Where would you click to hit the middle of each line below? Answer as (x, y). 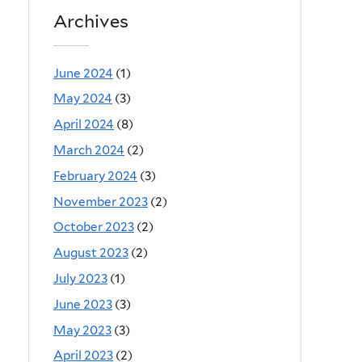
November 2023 (101, 201)
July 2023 (80, 279)
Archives (91, 21)
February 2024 (95, 175)
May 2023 (82, 330)
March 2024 (89, 149)
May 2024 (83, 99)
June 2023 (83, 304)
